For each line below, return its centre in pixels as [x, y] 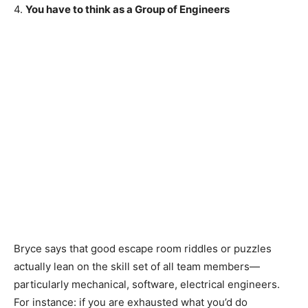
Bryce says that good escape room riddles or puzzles [143, 248]
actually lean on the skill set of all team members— [137, 266]
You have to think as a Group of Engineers [128, 9]
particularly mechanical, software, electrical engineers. [147, 284]
